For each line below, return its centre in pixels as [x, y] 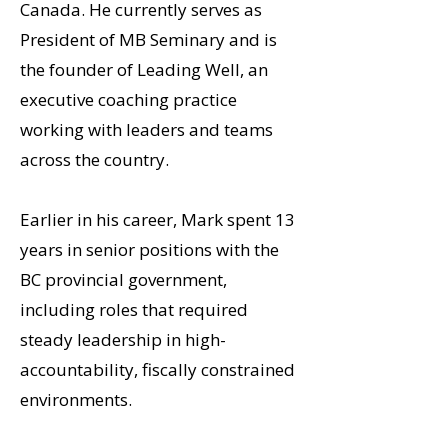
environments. [76, 399]
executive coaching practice [128, 99]
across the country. [94, 159]
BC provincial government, [123, 279]
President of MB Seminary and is [148, 39]
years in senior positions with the [149, 249]
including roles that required [134, 309]
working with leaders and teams [146, 129]
